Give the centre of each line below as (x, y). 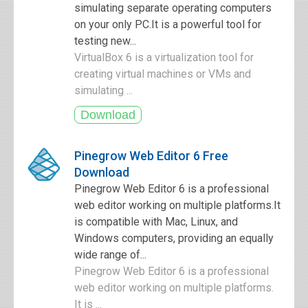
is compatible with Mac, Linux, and (156, 222)
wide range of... (110, 255)
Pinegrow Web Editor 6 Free (151, 156)
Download (102, 172)
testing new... (105, 41)
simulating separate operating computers (173, 8)
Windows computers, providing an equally (174, 238)
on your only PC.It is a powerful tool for (168, 24)
